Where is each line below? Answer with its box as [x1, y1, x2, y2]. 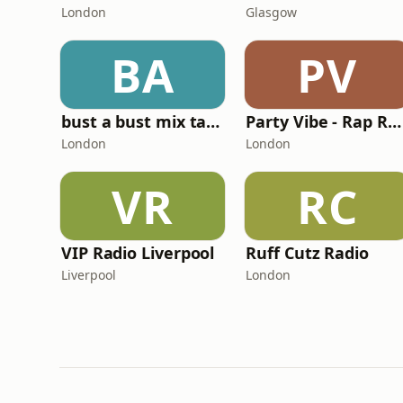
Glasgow [246, 4, 298, 21]
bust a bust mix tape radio [206, 111, 220, 132]
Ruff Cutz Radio [246, 242, 369, 264]
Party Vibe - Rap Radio [387, 111, 401, 132]
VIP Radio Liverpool [61, 242, 215, 264]
